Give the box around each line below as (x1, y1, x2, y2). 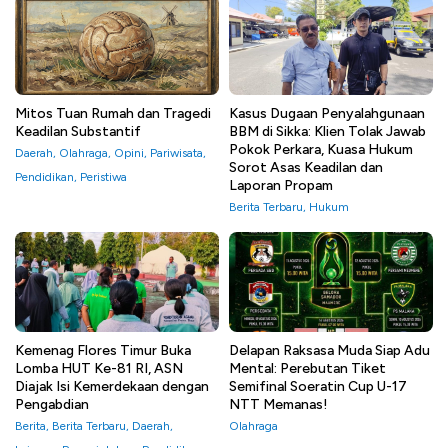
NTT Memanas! (229, 396, 328, 414)
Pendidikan (15, 170, 74, 185)
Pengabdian (15, 396, 89, 414)
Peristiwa (80, 170, 127, 185)
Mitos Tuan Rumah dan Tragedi (15, 105, 211, 123)
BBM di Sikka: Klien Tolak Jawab (229, 123, 426, 141)
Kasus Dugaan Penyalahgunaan (229, 105, 425, 123)
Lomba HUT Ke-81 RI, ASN (15, 360, 183, 378)
